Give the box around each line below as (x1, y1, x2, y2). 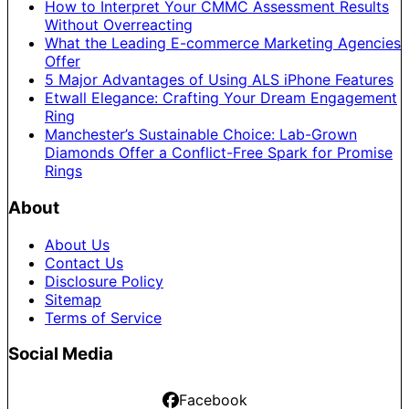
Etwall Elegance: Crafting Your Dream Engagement (45, 89, 397, 108)
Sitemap (45, 289, 101, 309)
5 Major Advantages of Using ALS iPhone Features (45, 70, 393, 89)
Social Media (8, 343, 113, 365)
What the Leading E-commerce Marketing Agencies (45, 34, 401, 53)
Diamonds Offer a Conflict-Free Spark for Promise (45, 143, 393, 163)
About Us (45, 235, 110, 254)
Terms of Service (45, 308, 162, 327)
